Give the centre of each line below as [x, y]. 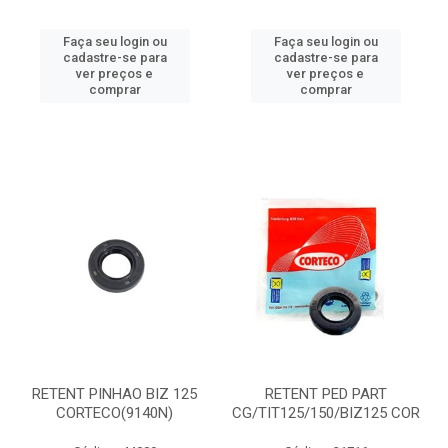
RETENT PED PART [325, 394]
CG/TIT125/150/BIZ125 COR [325, 413]
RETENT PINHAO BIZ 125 [114, 394]
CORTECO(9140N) [114, 413]
